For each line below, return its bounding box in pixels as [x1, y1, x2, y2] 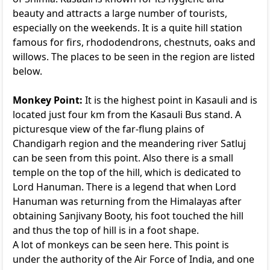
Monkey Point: [13, 93, 83, 107]
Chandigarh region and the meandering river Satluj [13, 137, 246, 150]
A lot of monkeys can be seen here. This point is [13, 238, 229, 251]
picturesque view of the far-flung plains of [13, 122, 204, 136]
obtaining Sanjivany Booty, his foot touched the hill [13, 209, 243, 222]
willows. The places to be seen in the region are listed [13, 50, 255, 63]
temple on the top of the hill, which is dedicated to [13, 166, 241, 179]
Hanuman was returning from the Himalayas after [13, 195, 242, 208]
